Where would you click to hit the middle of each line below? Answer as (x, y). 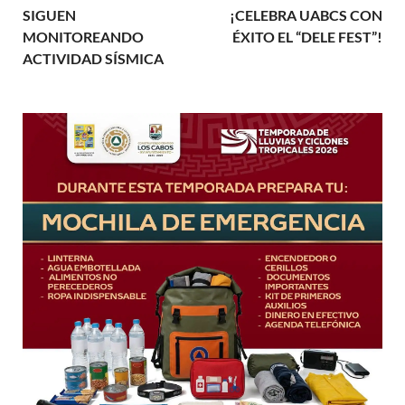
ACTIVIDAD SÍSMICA (93, 58)
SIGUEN (49, 14)
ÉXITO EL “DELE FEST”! (307, 36)
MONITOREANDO (83, 36)
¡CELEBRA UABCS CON (306, 14)
